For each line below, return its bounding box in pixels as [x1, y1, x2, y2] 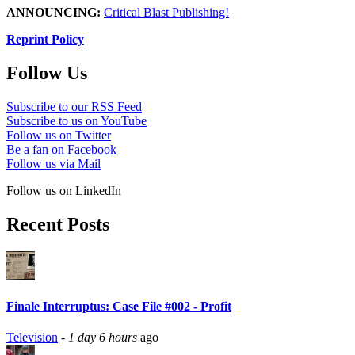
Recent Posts [6, 213, 109, 235]
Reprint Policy [6, 32, 84, 46]
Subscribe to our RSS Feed [6, 99, 142, 113]
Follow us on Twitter [6, 128, 111, 142]
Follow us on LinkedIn [6, 183, 121, 197]
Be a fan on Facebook [6, 142, 116, 156]
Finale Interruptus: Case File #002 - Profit [6, 299, 231, 313]
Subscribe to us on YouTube [6, 113, 147, 128]
